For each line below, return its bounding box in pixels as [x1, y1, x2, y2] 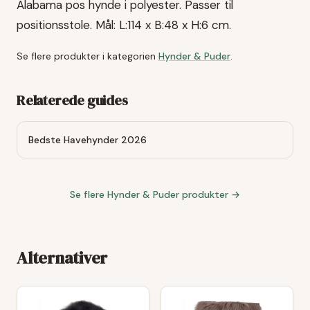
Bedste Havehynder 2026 [28, 134, 147, 147]
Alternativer [17, 246, 108, 270]
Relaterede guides [17, 91, 128, 111]
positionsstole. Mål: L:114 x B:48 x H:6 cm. [17, 17, 231, 33]
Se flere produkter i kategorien [17, 50, 156, 63]
